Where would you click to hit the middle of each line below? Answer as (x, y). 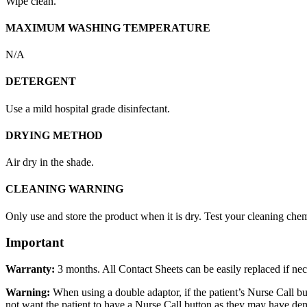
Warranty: (30, 269)
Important (35, 243)
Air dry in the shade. (50, 162)
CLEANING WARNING (64, 189)
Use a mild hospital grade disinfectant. (88, 108)
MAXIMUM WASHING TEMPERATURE (108, 27)
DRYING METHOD (54, 135)
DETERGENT (41, 82)
